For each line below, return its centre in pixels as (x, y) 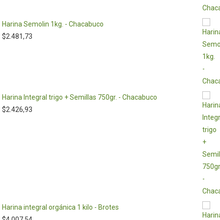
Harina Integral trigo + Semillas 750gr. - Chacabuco (80, 97)
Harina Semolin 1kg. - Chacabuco (53, 24)
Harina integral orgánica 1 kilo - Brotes (61, 207)
